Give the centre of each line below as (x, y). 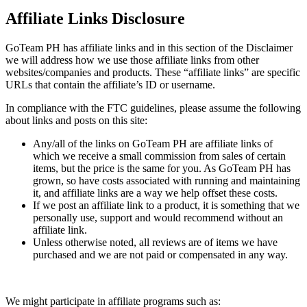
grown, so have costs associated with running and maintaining (167, 180)
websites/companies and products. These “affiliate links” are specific (153, 72)
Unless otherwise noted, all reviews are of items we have (155, 242)
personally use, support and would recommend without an (158, 217)
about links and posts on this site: (76, 120)
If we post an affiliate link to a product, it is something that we (166, 205)
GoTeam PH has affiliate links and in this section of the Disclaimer (149, 47)
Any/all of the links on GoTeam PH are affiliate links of (153, 143)
